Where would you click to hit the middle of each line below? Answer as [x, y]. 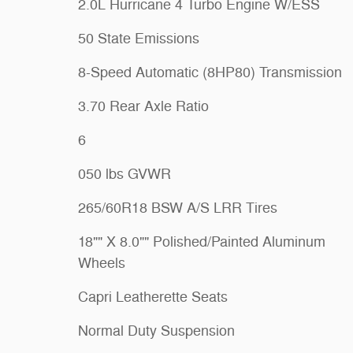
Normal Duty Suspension [156, 331]
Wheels [102, 263]
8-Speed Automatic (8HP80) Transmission [210, 72]
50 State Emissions [139, 38]
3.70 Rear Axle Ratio [143, 106]
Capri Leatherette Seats [153, 297]
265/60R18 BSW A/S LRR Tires [178, 208]
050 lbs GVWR [124, 174]
